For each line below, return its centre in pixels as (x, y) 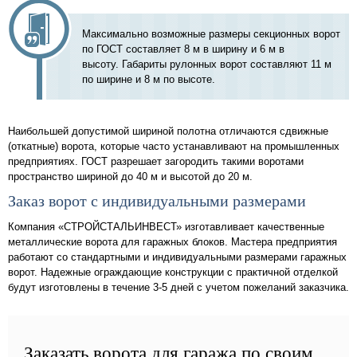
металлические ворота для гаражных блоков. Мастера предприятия (173, 242)
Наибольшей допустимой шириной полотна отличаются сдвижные (168, 131)
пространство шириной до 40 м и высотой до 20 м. (130, 176)
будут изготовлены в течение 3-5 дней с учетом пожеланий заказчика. (178, 288)
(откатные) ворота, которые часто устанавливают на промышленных (174, 146)
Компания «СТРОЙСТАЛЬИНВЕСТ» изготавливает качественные (166, 227)
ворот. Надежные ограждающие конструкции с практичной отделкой (173, 273)
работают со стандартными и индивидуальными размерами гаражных (177, 257)
